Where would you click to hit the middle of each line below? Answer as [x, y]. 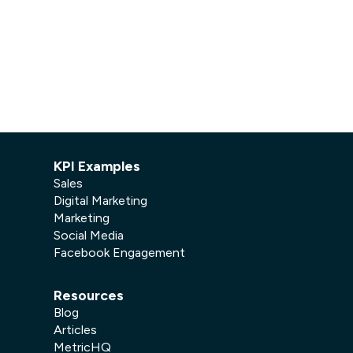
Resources [89, 295]
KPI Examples [97, 166]
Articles [75, 330]
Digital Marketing [100, 201]
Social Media [89, 235]
